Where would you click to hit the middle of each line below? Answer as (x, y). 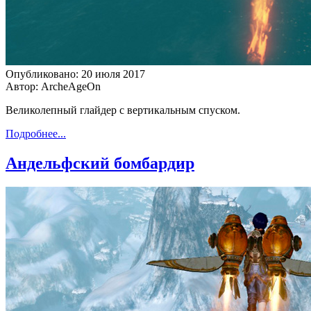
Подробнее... (36, 134)
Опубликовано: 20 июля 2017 (75, 74)
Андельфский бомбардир (100, 163)
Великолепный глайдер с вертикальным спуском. (123, 110)
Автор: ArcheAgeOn (53, 87)
